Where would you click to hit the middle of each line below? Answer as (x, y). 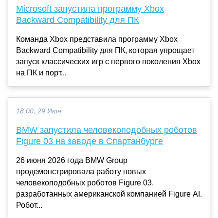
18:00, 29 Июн (39, 111)
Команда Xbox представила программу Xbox (97, 39)
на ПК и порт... (41, 73)
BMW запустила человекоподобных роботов (107, 130)
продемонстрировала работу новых (81, 171)
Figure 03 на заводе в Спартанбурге (90, 141)
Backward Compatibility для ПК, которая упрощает (105, 50)
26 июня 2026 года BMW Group (72, 160)
